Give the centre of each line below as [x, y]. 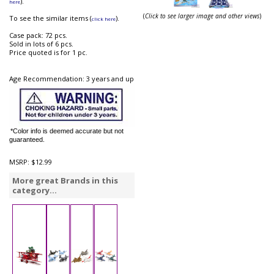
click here [104, 19]
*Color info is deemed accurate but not [67, 131]
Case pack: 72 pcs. [38, 35]
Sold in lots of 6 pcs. [41, 44]
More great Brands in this [65, 180]
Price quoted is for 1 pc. [48, 53]
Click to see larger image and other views [202, 16]
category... [35, 190]
